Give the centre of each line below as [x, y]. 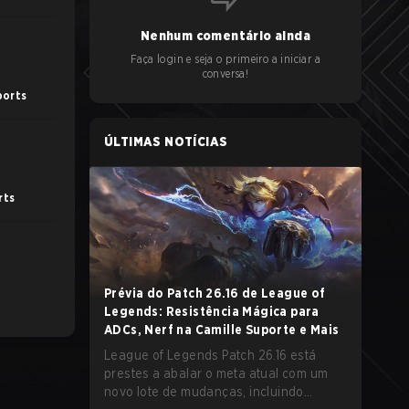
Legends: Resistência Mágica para [212, 311]
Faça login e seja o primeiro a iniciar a [225, 59]
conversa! [225, 73]
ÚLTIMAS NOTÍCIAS [166, 142]
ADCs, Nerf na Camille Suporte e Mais [222, 330]
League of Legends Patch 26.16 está [210, 355]
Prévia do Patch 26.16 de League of [215, 293]
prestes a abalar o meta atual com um [216, 373]
